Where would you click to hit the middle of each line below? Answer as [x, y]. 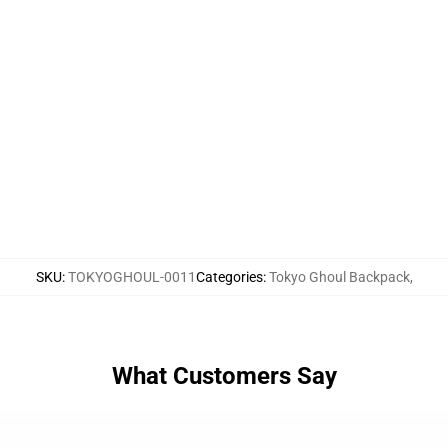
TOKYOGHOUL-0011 [131, 277]
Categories [229, 277]
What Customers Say [224, 376]
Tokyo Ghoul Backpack [339, 277]
